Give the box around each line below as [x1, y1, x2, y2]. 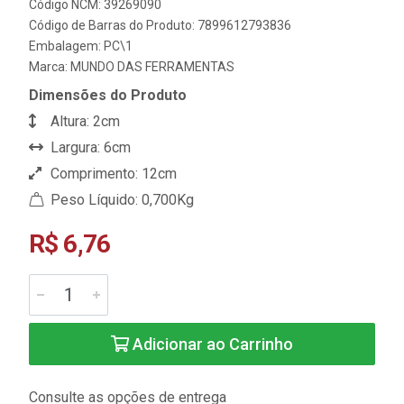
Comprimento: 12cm [47, 165, 177, 182]
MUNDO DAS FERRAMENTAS [70, 60, 234, 74]
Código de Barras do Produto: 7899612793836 [29, 18, 291, 32]
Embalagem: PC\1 [29, 39, 133, 53]
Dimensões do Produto [29, 87, 187, 104]
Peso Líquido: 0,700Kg [47, 191, 194, 208]
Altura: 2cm [47, 113, 120, 130]
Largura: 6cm [47, 139, 131, 156]
